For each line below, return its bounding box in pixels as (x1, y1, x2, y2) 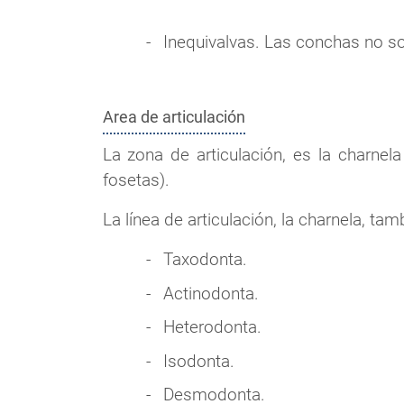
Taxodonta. (162, 248, 247, 270)
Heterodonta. (162, 317, 262, 338)
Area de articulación (102, 107, 245, 127)
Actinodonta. (162, 282, 259, 304)
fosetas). (102, 169, 170, 190)
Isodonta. (162, 350, 234, 372)
